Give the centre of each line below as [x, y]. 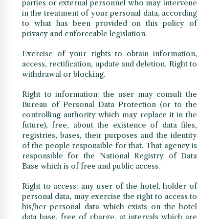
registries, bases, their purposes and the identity [109, 135]
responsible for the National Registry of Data [109, 156]
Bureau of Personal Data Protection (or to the [109, 105]
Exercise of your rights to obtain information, [109, 54]
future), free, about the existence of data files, [109, 125]
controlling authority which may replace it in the [109, 115]
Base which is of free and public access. [91, 166]
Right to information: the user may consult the [109, 94]
